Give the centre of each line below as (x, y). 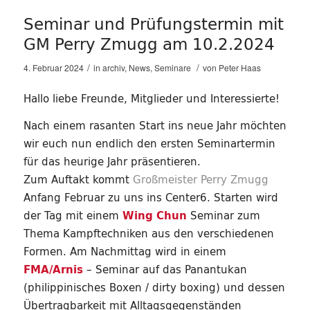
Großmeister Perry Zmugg (200, 179)
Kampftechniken (105, 233)
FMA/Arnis (53, 269)
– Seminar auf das (134, 269)
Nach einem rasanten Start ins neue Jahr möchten (155, 125)
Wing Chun (154, 215)
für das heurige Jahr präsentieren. (112, 161)
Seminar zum (223, 215)
